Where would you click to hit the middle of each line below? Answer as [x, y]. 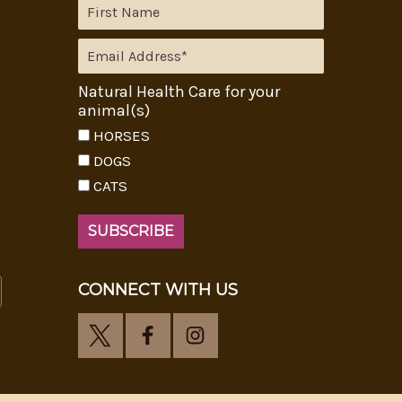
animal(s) [114, 110]
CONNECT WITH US [157, 289]
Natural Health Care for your [179, 91]
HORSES [121, 135]
